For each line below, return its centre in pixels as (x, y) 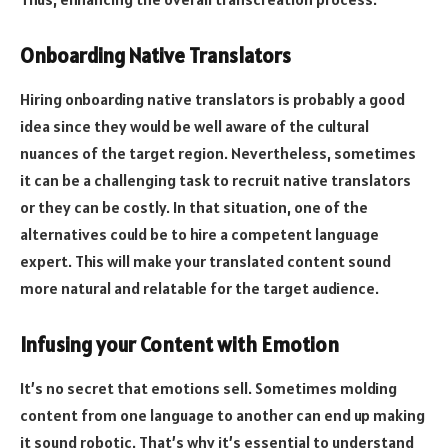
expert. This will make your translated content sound (205, 260)
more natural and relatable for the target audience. (199, 287)
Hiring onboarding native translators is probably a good (212, 98)
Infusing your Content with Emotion (179, 344)
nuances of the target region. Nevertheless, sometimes (218, 152)
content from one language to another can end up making (222, 414)
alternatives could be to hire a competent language (199, 233)
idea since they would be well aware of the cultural (194, 125)
